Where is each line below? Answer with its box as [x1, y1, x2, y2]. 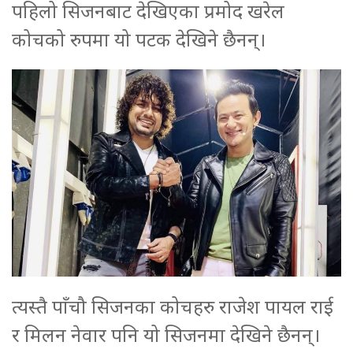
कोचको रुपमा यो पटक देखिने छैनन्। [12, 25, 266, 52]
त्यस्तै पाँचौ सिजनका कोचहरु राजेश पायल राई [12, 292, 333, 319]
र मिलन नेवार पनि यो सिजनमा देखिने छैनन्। [12, 321, 320, 347]
